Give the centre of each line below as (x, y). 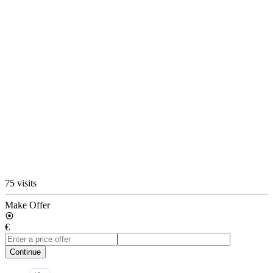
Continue (25, 252)
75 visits (21, 183)
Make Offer (27, 205)
